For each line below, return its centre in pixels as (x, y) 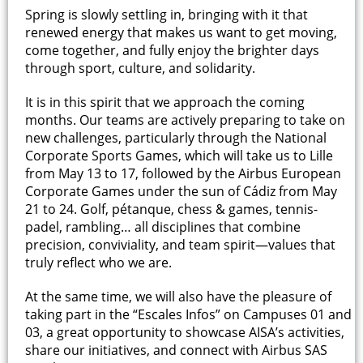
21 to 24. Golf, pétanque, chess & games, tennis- (171, 209)
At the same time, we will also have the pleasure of (178, 296)
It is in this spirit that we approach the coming (165, 102)
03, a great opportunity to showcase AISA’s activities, (185, 332)
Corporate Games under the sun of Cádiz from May (181, 191)
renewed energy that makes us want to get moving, (181, 32)
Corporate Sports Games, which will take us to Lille (179, 155)
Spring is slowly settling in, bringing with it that (167, 14)
